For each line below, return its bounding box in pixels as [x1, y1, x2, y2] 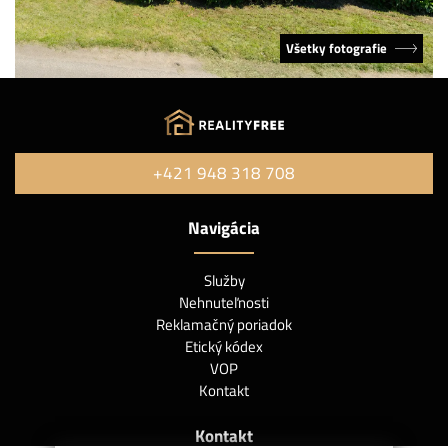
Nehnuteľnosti [179, 290, 269, 314]
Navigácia [188, 214, 260, 241]
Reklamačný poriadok [156, 312, 292, 336]
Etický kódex [185, 334, 263, 358]
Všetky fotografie [286, 38, 387, 58]
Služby [203, 268, 245, 292]
